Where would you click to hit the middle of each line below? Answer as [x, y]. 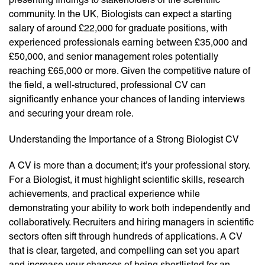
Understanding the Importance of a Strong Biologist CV [124, 140]
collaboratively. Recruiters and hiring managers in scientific [131, 222]
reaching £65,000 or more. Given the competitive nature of [130, 71]
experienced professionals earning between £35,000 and [128, 43]
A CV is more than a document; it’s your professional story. [129, 166]
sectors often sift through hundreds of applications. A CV [126, 237]
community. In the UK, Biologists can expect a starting [120, 14]
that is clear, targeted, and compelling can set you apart [124, 251]
